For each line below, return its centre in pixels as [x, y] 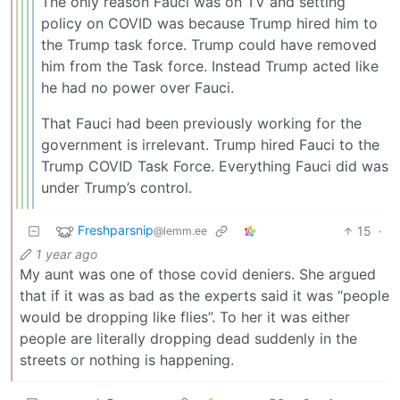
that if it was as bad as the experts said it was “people [204, 295]
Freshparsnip [116, 229]
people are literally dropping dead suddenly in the [188, 338]
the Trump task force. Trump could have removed [209, 44]
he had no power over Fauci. [137, 87]
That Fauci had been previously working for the [201, 123]
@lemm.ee [180, 230]
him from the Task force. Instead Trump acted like [210, 66]
